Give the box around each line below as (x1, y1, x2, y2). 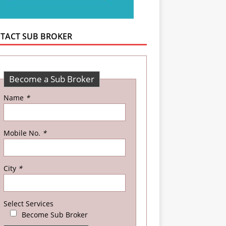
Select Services (3, 198, 53, 208)
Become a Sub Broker (9, 73, 94, 85)
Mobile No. (3, 128, 42, 138)
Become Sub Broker (21, 209, 88, 219)
